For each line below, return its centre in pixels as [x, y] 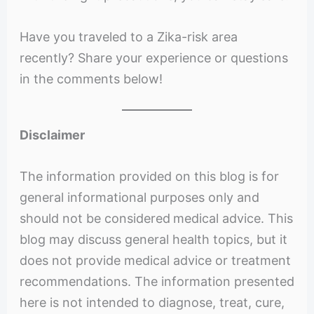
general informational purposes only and [139, 198]
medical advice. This [233, 219]
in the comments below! [91, 78]
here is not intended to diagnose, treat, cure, [152, 303]
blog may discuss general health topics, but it [153, 240]
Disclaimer [52, 135]
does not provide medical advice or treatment [155, 261]
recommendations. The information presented [157, 282]
